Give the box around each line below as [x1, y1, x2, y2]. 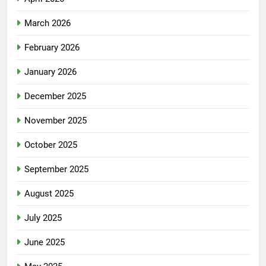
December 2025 [24, 91, 86, 102]
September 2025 [24, 164, 88, 175]
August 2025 [24, 188, 74, 199]
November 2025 [24, 115, 87, 126]
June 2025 [24, 237, 65, 248]
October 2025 [24, 140, 77, 151]
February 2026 [24, 42, 80, 53]
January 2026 [24, 66, 77, 78]
